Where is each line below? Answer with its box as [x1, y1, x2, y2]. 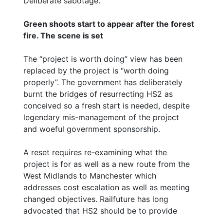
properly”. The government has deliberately [23, 77, 182, 87]
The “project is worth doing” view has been [23, 54, 182, 64]
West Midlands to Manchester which [23, 170, 156, 181]
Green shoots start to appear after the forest [23, 18, 194, 29]
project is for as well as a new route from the [23, 159, 190, 169]
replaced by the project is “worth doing [23, 65, 169, 75]
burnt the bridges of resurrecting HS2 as [23, 89, 173, 99]
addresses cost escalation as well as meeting [23, 182, 190, 192]
